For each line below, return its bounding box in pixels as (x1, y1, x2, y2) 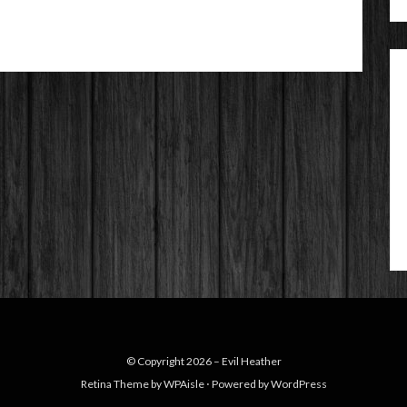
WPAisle (163, 377, 204, 391)
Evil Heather (221, 354, 282, 368)
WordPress (270, 377, 327, 391)
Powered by (209, 377, 271, 391)
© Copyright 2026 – (125, 354, 222, 368)
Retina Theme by (80, 377, 164, 391)
